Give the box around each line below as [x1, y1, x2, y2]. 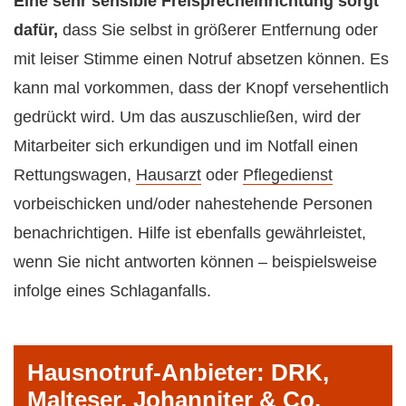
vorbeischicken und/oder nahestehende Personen [14, 194, 372, 213]
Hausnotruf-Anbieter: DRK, [27, 358, 329, 386]
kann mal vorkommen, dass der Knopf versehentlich [14, 78, 389, 97]
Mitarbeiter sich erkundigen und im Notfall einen [14, 136, 358, 155]
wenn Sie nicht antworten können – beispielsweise [14, 252, 377, 271]
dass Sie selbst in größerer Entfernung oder [58, 20, 378, 39]
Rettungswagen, [14, 165, 136, 184]
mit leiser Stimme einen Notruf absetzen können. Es [14, 49, 389, 68]
